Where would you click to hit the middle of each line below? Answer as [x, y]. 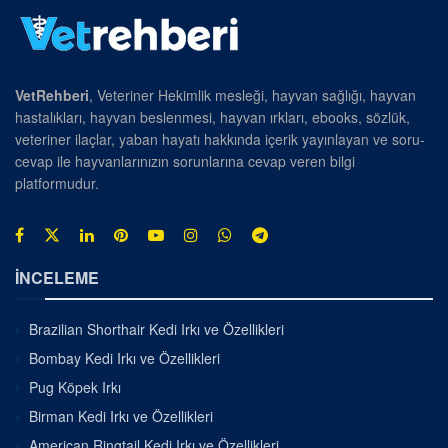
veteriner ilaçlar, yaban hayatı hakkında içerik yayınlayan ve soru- [220, 139]
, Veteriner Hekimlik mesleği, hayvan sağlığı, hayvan [252, 95]
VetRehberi [52, 95]
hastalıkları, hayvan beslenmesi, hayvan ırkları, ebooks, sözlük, [212, 117]
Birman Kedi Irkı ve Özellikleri [121, 416]
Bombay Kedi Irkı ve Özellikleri [124, 358]
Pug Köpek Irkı [75, 387]
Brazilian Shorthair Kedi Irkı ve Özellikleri [156, 329]
